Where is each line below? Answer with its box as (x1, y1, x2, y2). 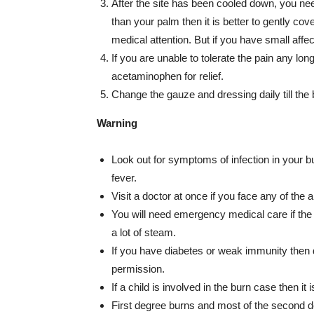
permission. (111, 263, 165, 275)
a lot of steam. (111, 226, 176, 238)
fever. (111, 172, 137, 184)
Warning (97, 117, 137, 129)
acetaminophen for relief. (111, 70, 224, 82)
